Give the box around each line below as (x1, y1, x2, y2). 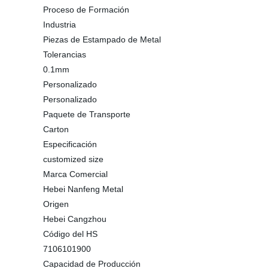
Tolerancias (43, 50, 86, 59)
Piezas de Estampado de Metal (43, 35, 161, 44)
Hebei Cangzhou (43, 214, 106, 224)
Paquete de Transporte (43, 109, 130, 119)
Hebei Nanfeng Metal (43, 184, 123, 194)
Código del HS (43, 229, 98, 239)
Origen (43, 199, 69, 209)
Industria (43, 20, 76, 29)
